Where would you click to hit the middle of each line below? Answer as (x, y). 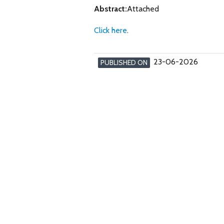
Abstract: (110, 8)
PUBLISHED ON (124, 62)
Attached (143, 8)
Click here (110, 30)
